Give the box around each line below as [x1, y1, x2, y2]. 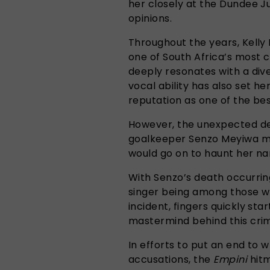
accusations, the [128, 252, 214, 266]
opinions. [128, 11, 172, 25]
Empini [213, 252, 248, 266]
